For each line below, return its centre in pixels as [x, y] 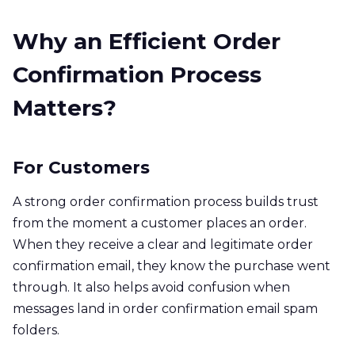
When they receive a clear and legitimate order [163, 244]
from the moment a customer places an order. [160, 223]
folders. [36, 330]
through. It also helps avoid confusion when [151, 287]
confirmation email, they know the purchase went [172, 265]
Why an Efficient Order [147, 41]
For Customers [81, 167]
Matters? [65, 107]
